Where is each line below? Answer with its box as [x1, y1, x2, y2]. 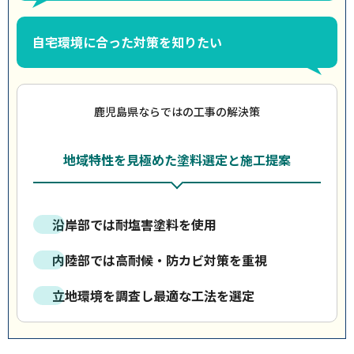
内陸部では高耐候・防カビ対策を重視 [52, 250, 267, 269]
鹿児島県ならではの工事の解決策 [94, 104, 260, 119]
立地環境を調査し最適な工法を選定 [52, 286, 254, 305]
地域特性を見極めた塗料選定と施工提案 [63, 150, 291, 169]
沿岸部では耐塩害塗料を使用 [52, 215, 217, 234]
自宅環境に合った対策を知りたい [32, 32, 222, 51]
